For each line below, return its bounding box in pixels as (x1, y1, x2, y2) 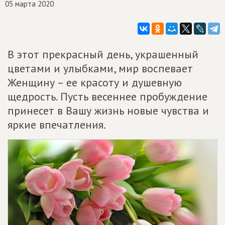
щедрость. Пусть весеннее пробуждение (8, 89, 207, 103)
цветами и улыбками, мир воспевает (8, 61, 193, 75)
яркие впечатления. (8, 118, 106, 132)
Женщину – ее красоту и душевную (8, 75, 182, 89)
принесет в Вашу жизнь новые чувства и (8, 103, 209, 118)
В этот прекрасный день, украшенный (8, 47, 198, 61)
